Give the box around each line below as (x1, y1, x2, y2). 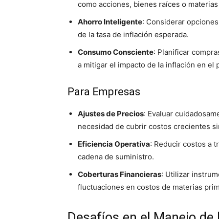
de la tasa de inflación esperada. (78, 30, 189, 39)
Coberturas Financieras (78, 170, 161, 179)
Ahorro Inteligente (78, 17, 142, 26)
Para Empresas (67, 86, 140, 98)
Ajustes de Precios (78, 109, 144, 118)
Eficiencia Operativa (78, 139, 150, 149)
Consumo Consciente (78, 47, 153, 57)
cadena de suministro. (78, 152, 154, 161)
